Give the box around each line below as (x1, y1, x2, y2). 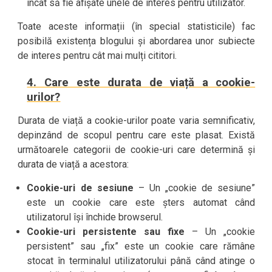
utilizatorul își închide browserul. (27, 211, 163, 223)
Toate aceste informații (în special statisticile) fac (18, 21, 256, 32)
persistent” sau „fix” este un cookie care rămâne (27, 240, 256, 252)
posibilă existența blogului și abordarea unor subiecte (18, 35, 256, 47)
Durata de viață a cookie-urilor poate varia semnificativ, (18, 115, 256, 126)
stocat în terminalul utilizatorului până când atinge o (27, 255, 256, 267)
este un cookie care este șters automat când (27, 197, 256, 208)
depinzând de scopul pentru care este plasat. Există (18, 129, 256, 141)
